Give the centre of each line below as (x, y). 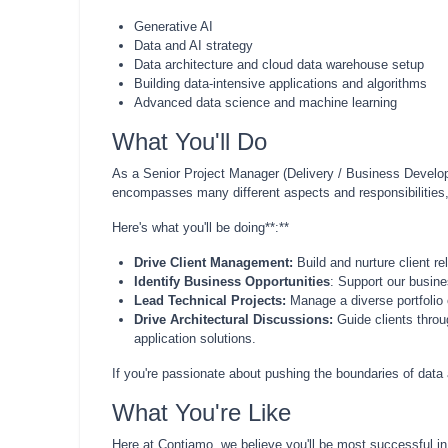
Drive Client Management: (213, 262)
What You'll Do (189, 141)
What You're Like (201, 412)
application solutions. (195, 338)
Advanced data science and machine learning (265, 102)
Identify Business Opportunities (232, 281)
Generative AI (173, 26)
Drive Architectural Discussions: (233, 319)
